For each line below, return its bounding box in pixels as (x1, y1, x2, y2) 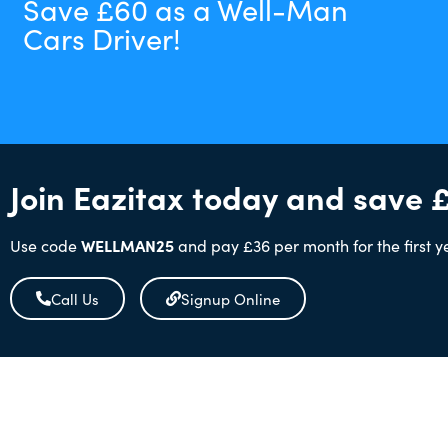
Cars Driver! (23, 16, 181, 58)
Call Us (51, 287, 99, 309)
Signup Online (180, 287, 280, 309)
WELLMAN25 (81, 233, 174, 256)
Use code (10, 233, 81, 256)
